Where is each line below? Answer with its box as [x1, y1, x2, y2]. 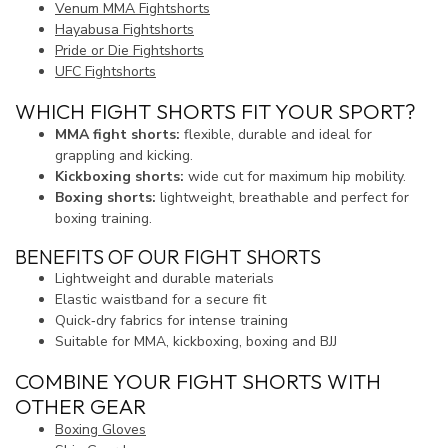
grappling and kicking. [55, 145, 193, 165]
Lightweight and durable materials [55, 269, 274, 289]
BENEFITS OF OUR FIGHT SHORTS [15, 244, 321, 270]
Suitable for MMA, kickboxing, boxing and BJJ [55, 332, 337, 352]
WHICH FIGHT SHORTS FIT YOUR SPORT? [15, 97, 416, 124]
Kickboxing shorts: [55, 166, 184, 186]
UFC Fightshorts [55, 61, 156, 81]
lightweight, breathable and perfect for [156, 187, 409, 207]
